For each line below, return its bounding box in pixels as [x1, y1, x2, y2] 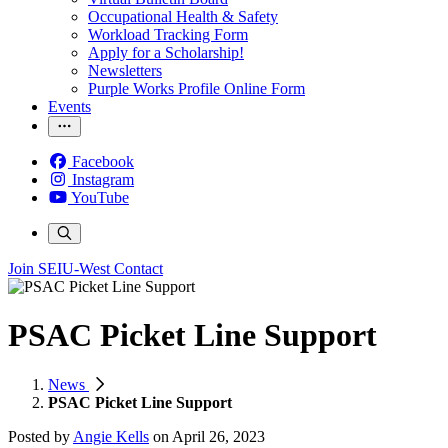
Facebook [72, 153, 134, 170]
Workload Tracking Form [88, 26, 248, 43]
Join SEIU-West [8, 260, 110, 277]
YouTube [71, 189, 129, 206]
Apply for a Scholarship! [88, 44, 244, 61]
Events [48, 98, 91, 115]
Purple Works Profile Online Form [88, 80, 305, 97]
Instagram [72, 171, 134, 188]
